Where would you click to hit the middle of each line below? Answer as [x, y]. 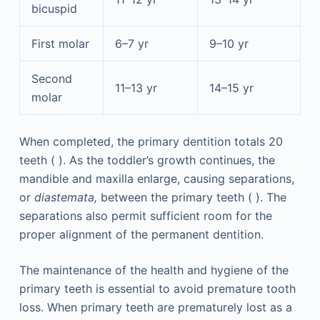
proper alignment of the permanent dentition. [141, 234]
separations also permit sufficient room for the [145, 215]
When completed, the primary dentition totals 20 [151, 141]
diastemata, [65, 197]
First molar [60, 43]
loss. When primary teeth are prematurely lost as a [155, 307]
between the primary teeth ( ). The [191, 197]
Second [51, 78]
